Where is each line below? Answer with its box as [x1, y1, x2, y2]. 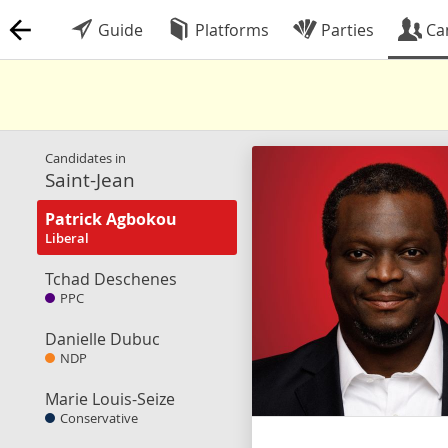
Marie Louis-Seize [45, 388, 175, 410]
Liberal [45, 230, 89, 247]
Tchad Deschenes [45, 268, 177, 290]
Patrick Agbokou [45, 208, 177, 230]
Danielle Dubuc [45, 328, 160, 350]
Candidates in [45, 149, 126, 167]
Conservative [60, 410, 138, 427]
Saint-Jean [45, 167, 135, 192]
